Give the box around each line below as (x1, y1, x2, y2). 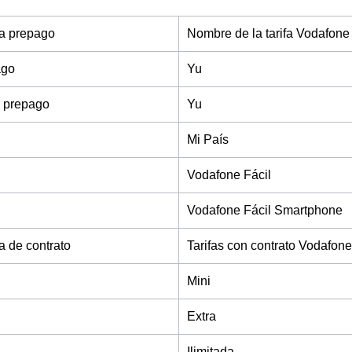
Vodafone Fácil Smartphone (187, 203, 343, 217)
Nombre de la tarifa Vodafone (187, 27, 350, 40)
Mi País (187, 133, 229, 146)
